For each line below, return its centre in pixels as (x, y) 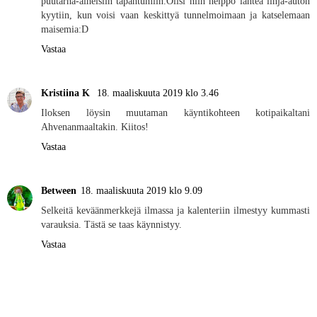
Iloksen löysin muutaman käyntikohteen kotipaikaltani (175, 112)
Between (59, 190)
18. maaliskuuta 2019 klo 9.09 (142, 190)
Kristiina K (67, 92)
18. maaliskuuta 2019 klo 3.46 (158, 92)
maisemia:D (65, 29)
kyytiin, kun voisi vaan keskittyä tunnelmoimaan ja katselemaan (175, 15)
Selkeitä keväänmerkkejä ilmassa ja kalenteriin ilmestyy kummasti (175, 210)
